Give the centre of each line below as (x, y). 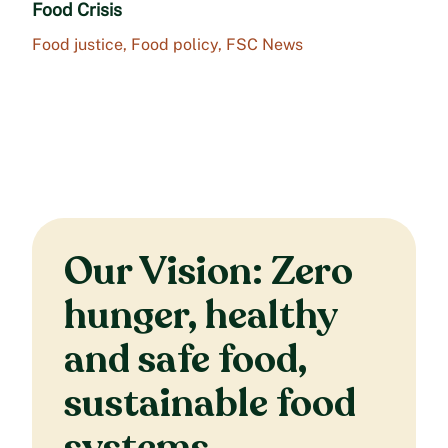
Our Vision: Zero (208, 272)
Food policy (174, 45)
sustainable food (210, 404)
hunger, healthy (200, 316)
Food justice (77, 45)
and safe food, (185, 360)
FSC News (264, 45)
